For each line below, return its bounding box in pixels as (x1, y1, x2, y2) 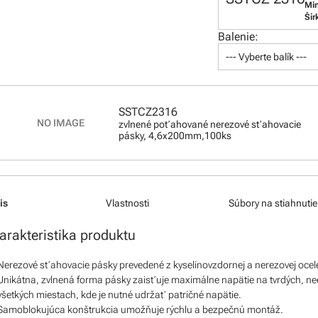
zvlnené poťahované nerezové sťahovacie (119, 118, 302, 130)
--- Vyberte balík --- (226, 51, 307, 63)
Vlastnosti (105, 197, 149, 209)
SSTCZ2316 (119, 104, 178, 119)
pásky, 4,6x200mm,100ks (119, 129, 232, 141)
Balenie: (218, 30, 259, 44)
